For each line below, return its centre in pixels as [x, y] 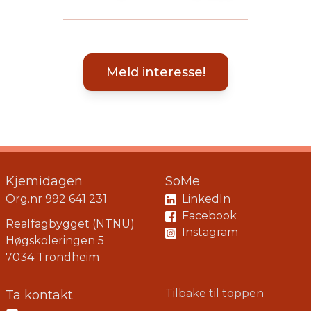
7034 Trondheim [52, 257]
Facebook [208, 216]
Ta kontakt [39, 295]
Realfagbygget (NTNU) [70, 224]
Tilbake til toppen [215, 293]
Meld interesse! [155, 72]
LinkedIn [205, 199]
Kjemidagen [44, 181]
